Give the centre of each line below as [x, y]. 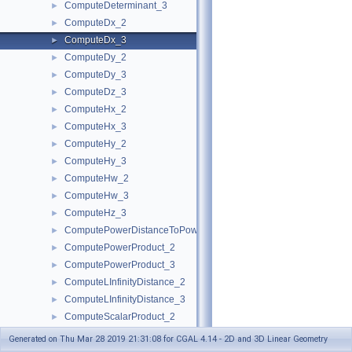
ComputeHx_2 [95, 109]
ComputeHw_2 [97, 178]
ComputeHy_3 [95, 161]
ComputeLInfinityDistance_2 [125, 282]
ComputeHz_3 [95, 213]
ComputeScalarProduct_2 [120, 317]
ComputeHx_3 [95, 126]
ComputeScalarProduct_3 [120, 334]
